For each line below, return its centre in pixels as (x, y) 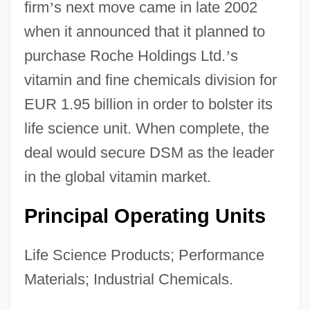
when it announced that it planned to (144, 31)
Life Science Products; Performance (144, 255)
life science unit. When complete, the (146, 128)
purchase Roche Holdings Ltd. (125, 55)
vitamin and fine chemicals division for (150, 80)
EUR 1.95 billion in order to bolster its (148, 104)
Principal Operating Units (145, 216)
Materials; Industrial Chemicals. (128, 279)
